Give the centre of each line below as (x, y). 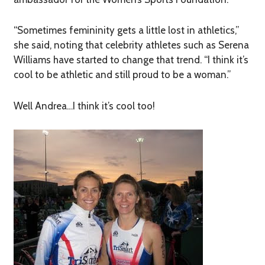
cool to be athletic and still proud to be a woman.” (122, 75)
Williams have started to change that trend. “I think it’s (131, 60)
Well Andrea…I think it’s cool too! (84, 106)
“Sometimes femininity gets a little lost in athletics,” (126, 30)
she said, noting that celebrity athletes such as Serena (131, 45)
